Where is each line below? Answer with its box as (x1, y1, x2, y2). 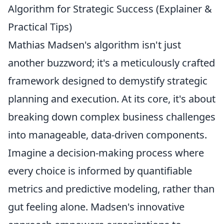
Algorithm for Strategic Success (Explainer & (8, 2, 212, 15)
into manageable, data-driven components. (8, 128, 207, 141)
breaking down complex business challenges (8, 110, 215, 123)
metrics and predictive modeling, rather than (8, 182, 214, 195)
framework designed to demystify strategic (8, 74, 207, 87)
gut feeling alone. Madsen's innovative (8, 200, 184, 213)
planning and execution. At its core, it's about (8, 92, 215, 105)
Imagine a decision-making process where (8, 146, 204, 159)
